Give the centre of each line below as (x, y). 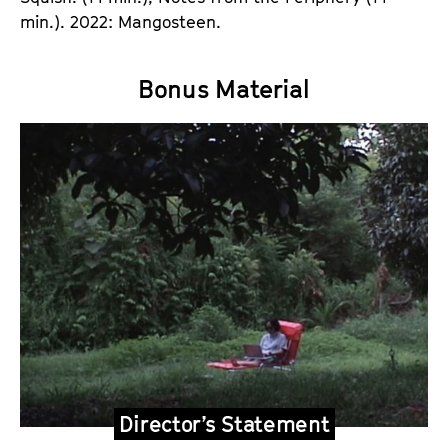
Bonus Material (224, 88)
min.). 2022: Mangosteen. (120, 21)
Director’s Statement (224, 424)
